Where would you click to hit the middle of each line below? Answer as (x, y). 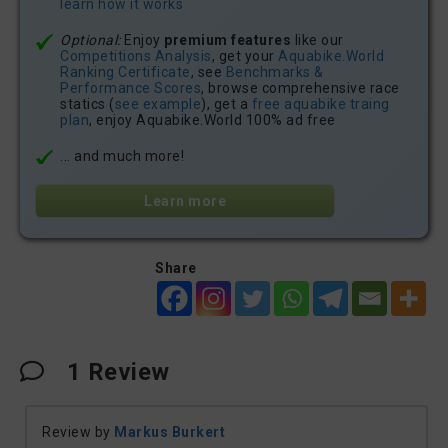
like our (317, 40)
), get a (226, 104)
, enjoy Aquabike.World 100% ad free (212, 120)
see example (157, 104)
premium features (227, 40)
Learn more (185, 201)
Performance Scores (130, 88)
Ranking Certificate (125, 72)
